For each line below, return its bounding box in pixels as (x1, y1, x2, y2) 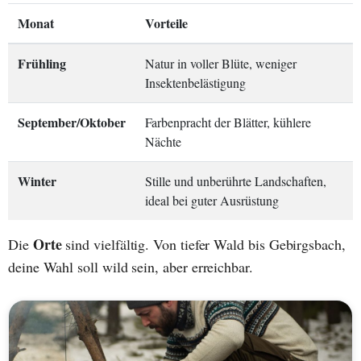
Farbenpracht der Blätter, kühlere (145, 114, 311, 131)
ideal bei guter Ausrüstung (145, 192, 279, 210)
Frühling (18, 54, 66, 73)
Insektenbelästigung (145, 74, 246, 92)
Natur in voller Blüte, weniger (145, 55, 297, 73)
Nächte (145, 133, 181, 151)
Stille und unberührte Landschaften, (145, 172, 326, 190)
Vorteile (145, 14, 188, 33)
